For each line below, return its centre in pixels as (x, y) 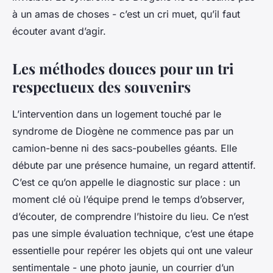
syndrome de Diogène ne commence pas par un (123, 131)
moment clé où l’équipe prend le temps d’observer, (129, 200)
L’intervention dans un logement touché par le (117, 114)
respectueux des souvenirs (101, 87)
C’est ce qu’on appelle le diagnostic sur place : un (126, 183)
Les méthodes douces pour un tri (123, 69)
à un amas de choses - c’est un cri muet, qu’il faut (126, 14)
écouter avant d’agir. (59, 31)
